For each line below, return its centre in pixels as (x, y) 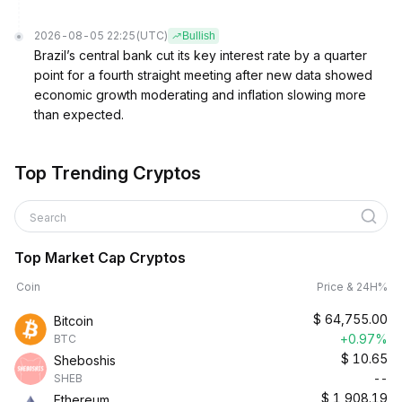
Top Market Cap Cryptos (100, 258)
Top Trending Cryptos (108, 173)
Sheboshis (85, 360)
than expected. (79, 114)
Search (49, 218)
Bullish (199, 36)
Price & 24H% (352, 287)
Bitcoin (74, 321)
